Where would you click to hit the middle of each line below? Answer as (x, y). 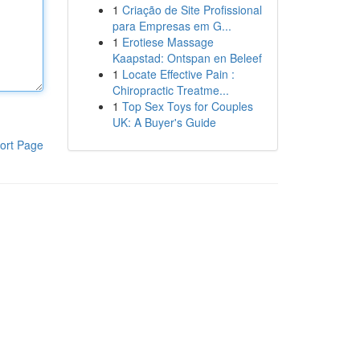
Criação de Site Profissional (192, 10)
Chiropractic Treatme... (170, 90)
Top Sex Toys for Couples (187, 106)
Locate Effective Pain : (178, 74)
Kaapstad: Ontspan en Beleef (187, 58)
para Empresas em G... (172, 26)
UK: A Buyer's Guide (164, 122)
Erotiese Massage (168, 42)
